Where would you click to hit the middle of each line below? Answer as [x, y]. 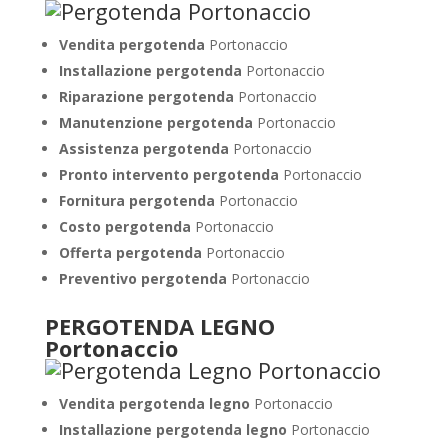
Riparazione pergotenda [146, 96]
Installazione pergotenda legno [172, 429]
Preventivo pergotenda [144, 278]
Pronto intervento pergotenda [168, 174]
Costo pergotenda [124, 226]
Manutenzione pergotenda [155, 122]
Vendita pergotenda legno [154, 403]
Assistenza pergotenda [143, 148]
